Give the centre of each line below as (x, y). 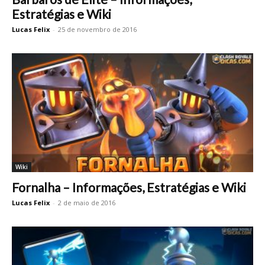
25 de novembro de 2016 (97, 29)
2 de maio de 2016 (87, 203)
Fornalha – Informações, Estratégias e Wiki (129, 188)
